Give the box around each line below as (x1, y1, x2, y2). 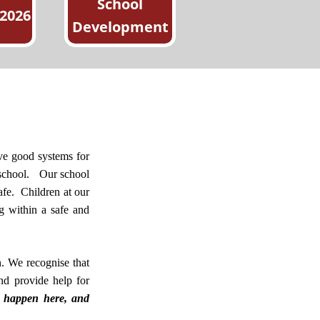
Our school (39, 168, 90, 180)
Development (71, 16, 169, 36)
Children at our (21, 186, 90, 198)
